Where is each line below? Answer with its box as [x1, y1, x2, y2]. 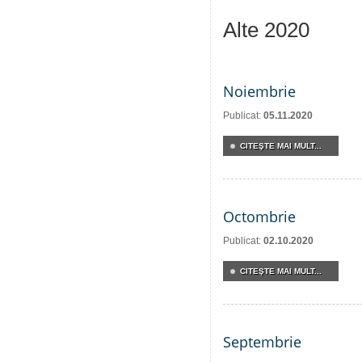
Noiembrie [223, 82, 296, 101]
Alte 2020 [223, 18, 309, 42]
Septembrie [223, 332, 301, 351]
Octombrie [223, 207, 296, 226]
